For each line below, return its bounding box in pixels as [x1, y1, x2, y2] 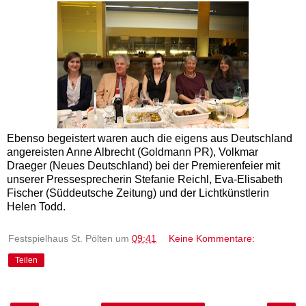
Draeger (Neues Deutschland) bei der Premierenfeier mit [7, 160, 280, 172]
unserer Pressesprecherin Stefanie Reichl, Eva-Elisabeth [7, 173, 283, 186]
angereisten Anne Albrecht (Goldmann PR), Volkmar [7, 146, 258, 158]
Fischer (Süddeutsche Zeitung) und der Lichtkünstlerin [7, 187, 269, 199]
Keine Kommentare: [169, 233, 255, 245]
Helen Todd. [7, 201, 66, 213]
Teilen [15, 255, 38, 266]
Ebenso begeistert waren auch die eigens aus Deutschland [7, 133, 292, 145]
